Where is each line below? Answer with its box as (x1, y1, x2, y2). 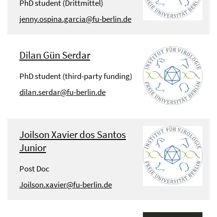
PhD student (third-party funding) (19, 71, 132, 82)
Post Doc (19, 163, 49, 174)
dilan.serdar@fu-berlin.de (19, 87, 106, 98)
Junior (19, 141, 46, 155)
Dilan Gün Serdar (19, 48, 90, 62)
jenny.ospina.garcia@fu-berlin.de (19, 14, 131, 25)
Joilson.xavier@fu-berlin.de (19, 179, 112, 190)
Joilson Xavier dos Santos (19, 128, 126, 141)
